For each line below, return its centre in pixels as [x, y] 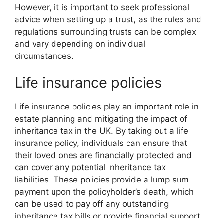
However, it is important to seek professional [102, 7]
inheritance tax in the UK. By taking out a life [101, 131]
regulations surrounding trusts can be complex [105, 31]
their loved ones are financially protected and [103, 155]
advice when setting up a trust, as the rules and [108, 19]
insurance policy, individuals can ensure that [101, 143]
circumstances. [44, 56]
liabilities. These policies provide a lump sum [102, 180]
